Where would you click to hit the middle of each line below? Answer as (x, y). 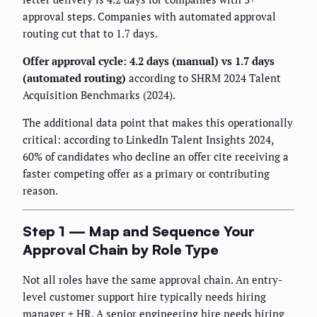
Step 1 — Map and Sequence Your (139, 231)
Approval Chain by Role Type (121, 250)
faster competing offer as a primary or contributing (146, 173)
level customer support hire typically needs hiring (144, 296)
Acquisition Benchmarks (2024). (99, 94)
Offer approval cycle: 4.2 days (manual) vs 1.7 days (149, 60)
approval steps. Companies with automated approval (149, 16)
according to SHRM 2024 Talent (203, 77)
